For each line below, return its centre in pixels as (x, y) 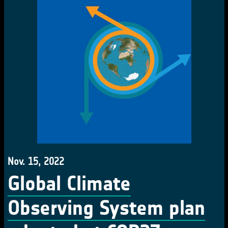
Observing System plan (106, 208)
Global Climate (69, 184)
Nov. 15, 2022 (36, 161)
